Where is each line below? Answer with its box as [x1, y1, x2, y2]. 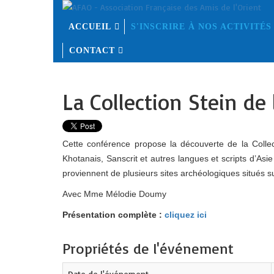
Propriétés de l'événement [62, 239, 234, 257]
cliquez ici [165, 210, 207, 220]
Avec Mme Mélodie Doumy [62, 189, 166, 199]
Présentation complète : [62, 210, 165, 220]
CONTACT [69, 46, 115, 55]
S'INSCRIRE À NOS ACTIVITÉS [131, 22, 272, 31]
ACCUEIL [68, 22, 111, 31]
